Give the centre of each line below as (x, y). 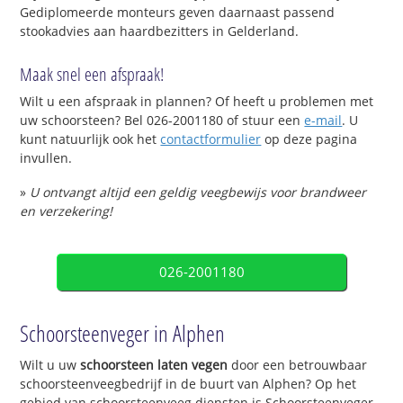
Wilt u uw (50, 364)
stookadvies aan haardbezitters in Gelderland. (160, 31)
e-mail (323, 121)
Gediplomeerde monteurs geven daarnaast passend (178, 12)
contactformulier (211, 139)
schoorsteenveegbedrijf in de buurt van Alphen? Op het (188, 383)
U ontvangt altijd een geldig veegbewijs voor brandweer (198, 193)
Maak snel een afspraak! (92, 75)
